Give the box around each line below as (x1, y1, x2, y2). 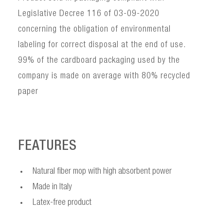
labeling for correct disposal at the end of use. (18, 41, 186, 50)
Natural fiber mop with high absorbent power (33, 167, 172, 177)
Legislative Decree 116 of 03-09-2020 (18, 10, 160, 19)
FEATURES (18, 140, 77, 154)
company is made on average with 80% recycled (18, 72, 191, 81)
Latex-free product (33, 199, 92, 208)
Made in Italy (33, 183, 73, 192)
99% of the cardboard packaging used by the (18, 56, 181, 66)
